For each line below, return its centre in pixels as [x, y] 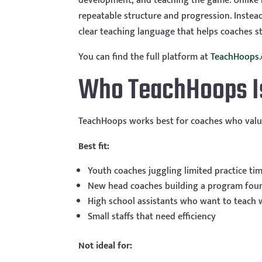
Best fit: [94, 147]
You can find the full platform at [145, 57]
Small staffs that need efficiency [152, 217]
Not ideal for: [106, 246]
